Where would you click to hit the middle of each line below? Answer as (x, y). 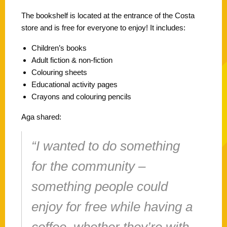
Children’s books (59, 48)
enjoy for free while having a (112, 206)
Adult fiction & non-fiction (72, 60)
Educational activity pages (74, 84)
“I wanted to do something (106, 146)
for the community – (88, 166)
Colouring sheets (59, 72)
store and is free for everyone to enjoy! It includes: (103, 27)
